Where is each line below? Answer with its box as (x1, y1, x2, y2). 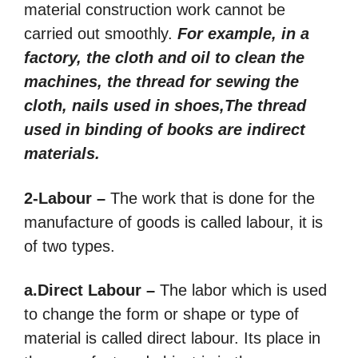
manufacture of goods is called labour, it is (24, 213, 323, 231)
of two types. (24, 237, 115, 255)
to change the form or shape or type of (24, 305, 299, 324)
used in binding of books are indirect (24, 121, 305, 139)
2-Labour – (24, 189, 105, 207)
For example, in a (177, 25, 309, 43)
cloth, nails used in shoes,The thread (24, 97, 306, 115)
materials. (24, 145, 100, 163)
